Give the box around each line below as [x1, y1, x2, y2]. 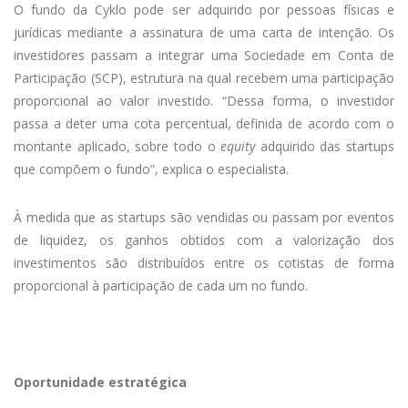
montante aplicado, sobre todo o [14, 138, 221, 156]
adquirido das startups [255, 138, 394, 156]
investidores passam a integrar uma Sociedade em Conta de [14, 46, 394, 65]
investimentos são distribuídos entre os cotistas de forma [14, 254, 394, 272]
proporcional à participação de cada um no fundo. [14, 277, 308, 295]
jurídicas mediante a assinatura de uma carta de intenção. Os [14, 24, 394, 42]
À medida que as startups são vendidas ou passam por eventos [14, 209, 394, 227]
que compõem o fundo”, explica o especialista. [14, 160, 289, 178]
